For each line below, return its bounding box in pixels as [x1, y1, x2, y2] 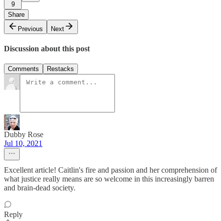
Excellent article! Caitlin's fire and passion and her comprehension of [4, 166, 217, 175]
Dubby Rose [4, 130, 43, 139]
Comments [8, 65, 39, 73]
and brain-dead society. [4, 184, 75, 192]
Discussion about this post [4, 44, 90, 53]
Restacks [47, 65, 74, 73]
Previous [18, 25, 43, 33]
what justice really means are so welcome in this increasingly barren [4, 175, 214, 184]
